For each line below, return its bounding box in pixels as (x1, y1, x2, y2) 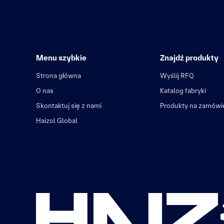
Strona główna (36, 71, 81, 79)
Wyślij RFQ (160, 71, 194, 79)
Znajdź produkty (160, 53, 218, 62)
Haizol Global (36, 116, 77, 124)
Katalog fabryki (160, 86, 206, 94)
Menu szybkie (36, 53, 86, 62)
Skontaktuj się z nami (36, 101, 101, 109)
